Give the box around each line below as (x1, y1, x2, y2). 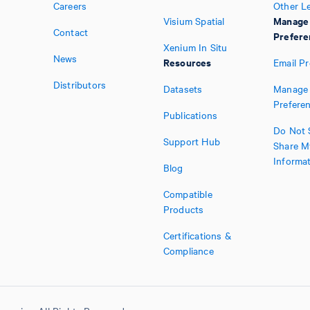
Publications (163, 108, 218, 122)
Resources (163, 55, 212, 69)
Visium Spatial (163, 14, 225, 28)
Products (163, 202, 204, 216)
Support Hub (163, 134, 221, 148)
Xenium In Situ (163, 40, 228, 54)
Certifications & (163, 228, 232, 242)
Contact (53, 25, 89, 39)
